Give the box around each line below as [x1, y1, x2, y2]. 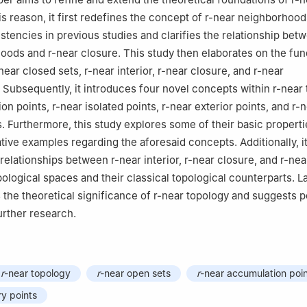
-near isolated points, [56, 100, 162, 114]
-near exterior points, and [165, 100, 292, 114]
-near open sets [100, 267, 171, 280]
